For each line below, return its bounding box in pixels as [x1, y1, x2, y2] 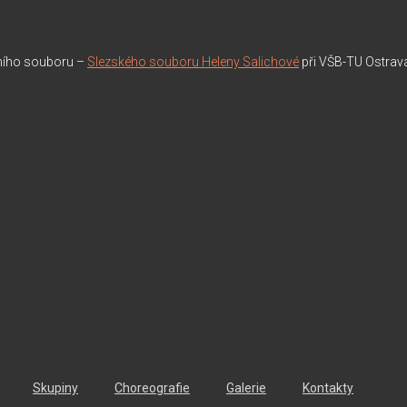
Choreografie [114, 381, 190, 396]
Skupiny [33, 381, 78, 396]
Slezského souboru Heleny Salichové [87, 55, 299, 70]
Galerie [226, 381, 266, 396]
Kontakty [303, 381, 353, 396]
